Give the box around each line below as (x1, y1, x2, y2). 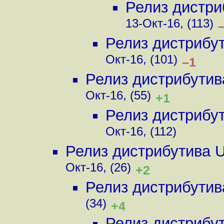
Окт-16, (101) (105, 52, 177, 70)
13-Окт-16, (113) (125, 16, 213, 34)
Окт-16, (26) (65, 160, 131, 178)
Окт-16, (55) (85, 88, 151, 106)
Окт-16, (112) (105, 124, 176, 142)
